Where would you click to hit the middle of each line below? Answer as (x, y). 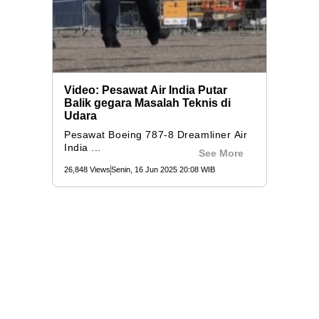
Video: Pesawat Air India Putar (146, 90)
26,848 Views (87, 170)
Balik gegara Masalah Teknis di (147, 103)
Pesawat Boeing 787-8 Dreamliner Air (156, 135)
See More (221, 153)
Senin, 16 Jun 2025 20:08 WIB (163, 170)
